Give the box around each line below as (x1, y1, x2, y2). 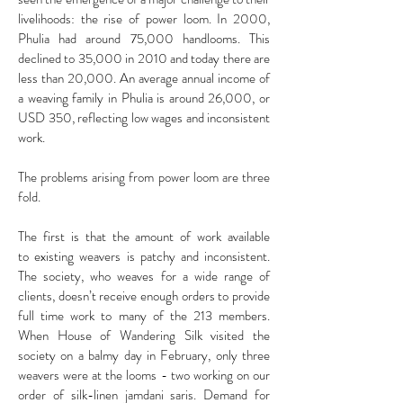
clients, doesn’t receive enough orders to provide (18, 285, 270, 306)
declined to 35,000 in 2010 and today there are (18, 48, 270, 68)
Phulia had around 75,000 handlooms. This (18, 28, 270, 49)
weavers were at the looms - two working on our (18, 364, 270, 385)
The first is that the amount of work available (18, 226, 270, 246)
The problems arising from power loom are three (18, 166, 270, 187)
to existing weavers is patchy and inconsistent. (18, 246, 270, 266)
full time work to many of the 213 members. (18, 305, 270, 326)
